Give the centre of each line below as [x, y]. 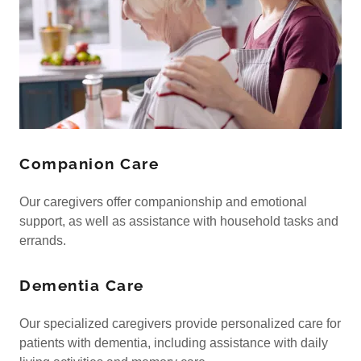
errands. [43, 240]
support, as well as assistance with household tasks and [179, 221]
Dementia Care [82, 285]
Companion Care [89, 163]
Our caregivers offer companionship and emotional [163, 201]
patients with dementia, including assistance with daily [174, 342]
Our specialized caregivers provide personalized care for [180, 323]
